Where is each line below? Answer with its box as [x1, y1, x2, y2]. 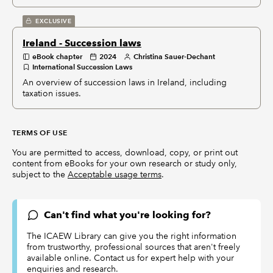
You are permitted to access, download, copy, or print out [12, 147, 238, 158]
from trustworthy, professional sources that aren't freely [27, 241, 240, 252]
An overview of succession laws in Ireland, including [23, 77, 227, 88]
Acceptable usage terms [68, 169, 161, 180]
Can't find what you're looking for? [44, 209, 211, 221]
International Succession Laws [32, 62, 132, 71]
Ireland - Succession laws [23, 37, 141, 49]
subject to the [12, 169, 68, 180]
